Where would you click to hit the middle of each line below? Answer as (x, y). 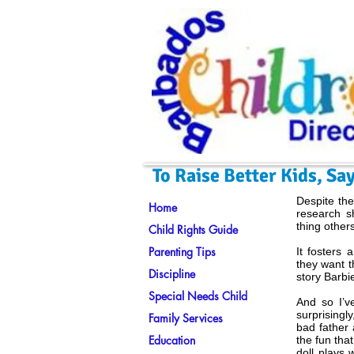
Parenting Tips (182, 252)
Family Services (186, 318)
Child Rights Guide (193, 230)
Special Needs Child (198, 296)
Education (172, 340)
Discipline (172, 274)
